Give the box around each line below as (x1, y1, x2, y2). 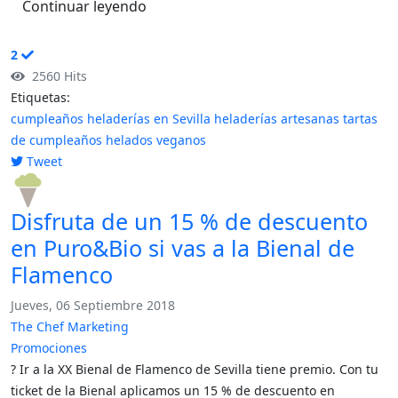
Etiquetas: (11, 89, 70, 106)
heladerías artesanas (214, 110, 339, 127)
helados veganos (106, 131, 206, 148)
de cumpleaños (11, 131, 102, 148)
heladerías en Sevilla (87, 110, 211, 127)
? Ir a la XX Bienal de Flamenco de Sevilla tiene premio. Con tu (11, 361, 378, 378)
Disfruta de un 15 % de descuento (11, 206, 368, 236)
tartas (343, 110, 378, 127)
